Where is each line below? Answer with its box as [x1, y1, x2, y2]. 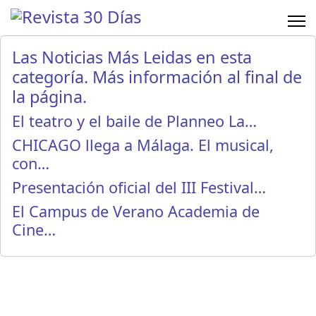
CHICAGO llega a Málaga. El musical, [12, 135, 274, 155]
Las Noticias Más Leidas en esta [12, 46, 252, 68]
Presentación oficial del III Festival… [12, 177, 266, 197]
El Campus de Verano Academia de [12, 201, 260, 221]
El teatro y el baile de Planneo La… [12, 111, 257, 131]
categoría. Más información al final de [12, 66, 302, 88]
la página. [12, 85, 87, 108]
